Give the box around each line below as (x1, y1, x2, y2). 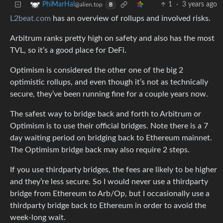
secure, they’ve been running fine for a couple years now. (10, 90, 208, 99)
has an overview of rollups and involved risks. (51, 14, 211, 23)
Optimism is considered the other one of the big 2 (10, 66, 183, 75)
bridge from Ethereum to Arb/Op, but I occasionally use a (10, 190, 210, 198)
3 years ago (182, 1, 217, 8)
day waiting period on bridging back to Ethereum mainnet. (10, 134, 212, 142)
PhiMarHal (42, 1, 75, 8)
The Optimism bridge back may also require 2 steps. (10, 146, 190, 154)
